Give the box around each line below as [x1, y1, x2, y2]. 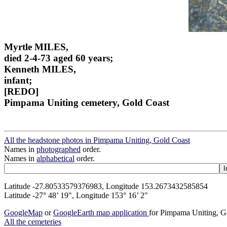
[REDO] [4, 86, 39, 97]
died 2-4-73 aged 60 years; [4, 52, 113, 63]
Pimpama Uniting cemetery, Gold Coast [4, 97, 169, 108]
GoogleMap [4, 208, 43, 217]
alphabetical [36, 154, 74, 163]
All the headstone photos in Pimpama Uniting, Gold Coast [4, 136, 190, 145]
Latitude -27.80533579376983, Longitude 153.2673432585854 [4, 182, 208, 191]
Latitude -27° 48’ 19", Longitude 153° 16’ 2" [4, 191, 148, 200]
